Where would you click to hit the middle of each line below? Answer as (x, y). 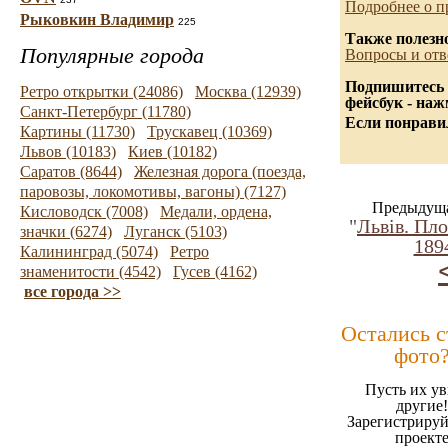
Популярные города (112, 55)
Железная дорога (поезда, (220, 171)
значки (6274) (66, 231)
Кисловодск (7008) (84, 211)
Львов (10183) (68, 151)
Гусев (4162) (215, 271)
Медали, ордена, (216, 211)
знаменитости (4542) (90, 271)
